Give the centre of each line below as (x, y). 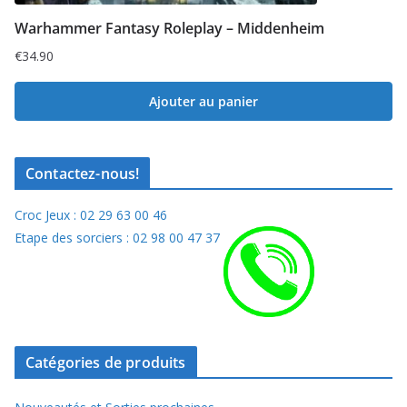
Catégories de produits (106, 362)
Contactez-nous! (83, 173)
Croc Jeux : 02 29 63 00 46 (91, 214)
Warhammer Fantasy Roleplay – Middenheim (169, 28)
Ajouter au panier (203, 101)
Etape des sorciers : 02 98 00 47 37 (117, 237)
